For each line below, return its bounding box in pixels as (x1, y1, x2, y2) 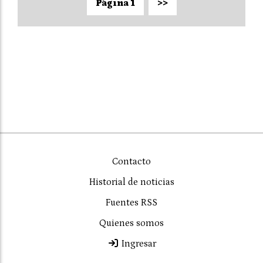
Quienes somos (99, 217, 164, 228)
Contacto (112, 156, 151, 167)
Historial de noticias (89, 176, 174, 187)
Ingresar (119, 238, 156, 249)
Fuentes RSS (106, 197, 157, 208)
